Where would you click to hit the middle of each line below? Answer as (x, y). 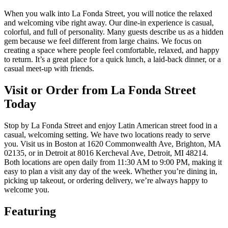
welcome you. (27, 189)
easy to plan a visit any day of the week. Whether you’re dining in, (111, 171)
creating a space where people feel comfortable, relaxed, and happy (112, 50)
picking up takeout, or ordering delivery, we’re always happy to (106, 180)
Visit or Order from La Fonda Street (100, 90)
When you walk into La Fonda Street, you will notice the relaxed (108, 14)
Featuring (30, 211)
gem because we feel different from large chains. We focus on (103, 41)
